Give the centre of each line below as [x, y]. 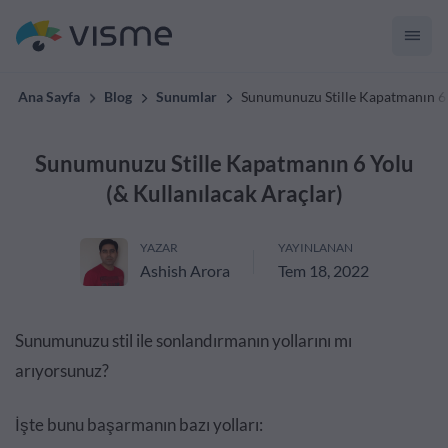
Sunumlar [186, 96]
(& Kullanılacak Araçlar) [224, 193]
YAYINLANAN [315, 247]
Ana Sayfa [49, 96]
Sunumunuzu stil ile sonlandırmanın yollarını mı [183, 340]
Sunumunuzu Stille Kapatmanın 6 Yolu [224, 163]
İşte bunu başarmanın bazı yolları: [139, 424]
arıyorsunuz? [62, 370]
